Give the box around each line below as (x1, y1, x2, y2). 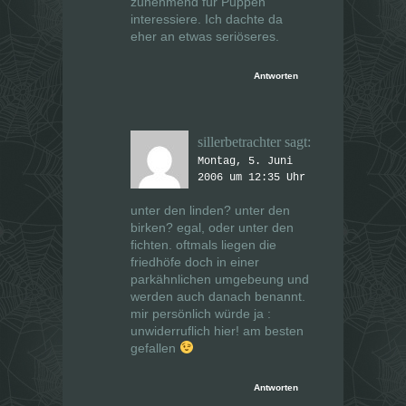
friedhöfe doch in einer (130, 255, 259, 270)
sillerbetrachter (198, 134, 281, 150)
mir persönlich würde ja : (130, 306, 271, 322)
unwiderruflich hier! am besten (130, 324, 304, 339)
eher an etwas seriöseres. (130, 29, 279, 44)
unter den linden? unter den (130, 203, 290, 218)
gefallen (130, 341, 179, 356)
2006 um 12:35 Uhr (198, 171, 305, 185)
